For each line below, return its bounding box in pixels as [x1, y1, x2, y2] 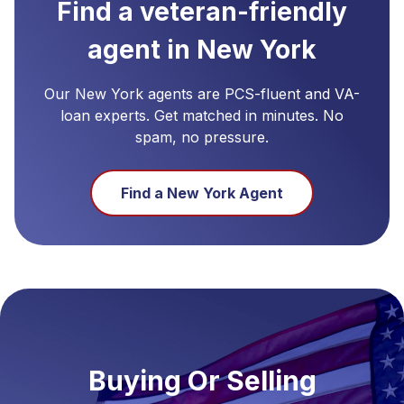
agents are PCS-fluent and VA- [143, 84, 360, 103]
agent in [87, 33, 197, 65]
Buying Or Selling [87, 363, 317, 397]
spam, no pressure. [135, 127, 269, 146]
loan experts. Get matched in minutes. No [60, 106, 344, 124]
